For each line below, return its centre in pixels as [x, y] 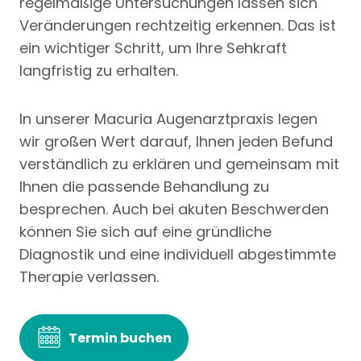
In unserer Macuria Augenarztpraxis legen [168, 119]
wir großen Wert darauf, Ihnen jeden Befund [176, 142]
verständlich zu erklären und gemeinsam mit [179, 164]
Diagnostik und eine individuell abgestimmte [178, 255]
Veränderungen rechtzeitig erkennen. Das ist [178, 26]
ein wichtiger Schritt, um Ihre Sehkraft [153, 48]
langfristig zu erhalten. [99, 71]
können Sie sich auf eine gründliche [145, 232]
